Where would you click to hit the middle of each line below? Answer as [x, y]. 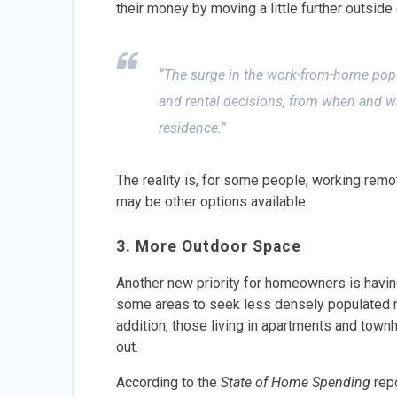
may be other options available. [213, 201]
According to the [169, 382]
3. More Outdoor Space [209, 246]
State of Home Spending [296, 382]
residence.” [193, 128]
